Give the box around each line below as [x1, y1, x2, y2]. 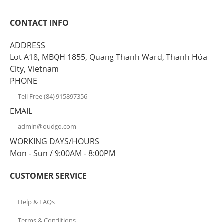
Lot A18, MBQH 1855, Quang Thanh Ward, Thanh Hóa [10, 52, 207, 63]
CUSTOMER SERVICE [10, 170, 87, 181]
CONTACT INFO [10, 17, 69, 29]
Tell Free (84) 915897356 [17, 91, 87, 101]
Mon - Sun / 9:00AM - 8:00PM [10, 148, 115, 159]
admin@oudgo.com [17, 121, 76, 131]
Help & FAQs [17, 197, 55, 206]
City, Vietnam [10, 63, 59, 75]
